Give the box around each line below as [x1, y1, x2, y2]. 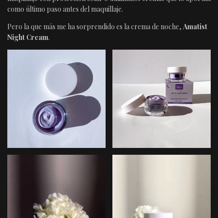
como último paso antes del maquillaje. [7, 4, 123, 14]
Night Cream [7, 32, 48, 42]
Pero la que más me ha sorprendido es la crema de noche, [7, 21, 183, 31]
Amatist [183, 21, 207, 31]
